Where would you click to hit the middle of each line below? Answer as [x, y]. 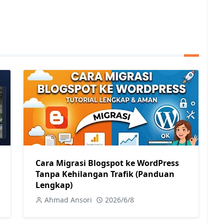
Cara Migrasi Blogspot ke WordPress [107, 163]
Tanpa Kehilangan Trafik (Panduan [105, 174]
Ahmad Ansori [68, 199]
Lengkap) [54, 185]
